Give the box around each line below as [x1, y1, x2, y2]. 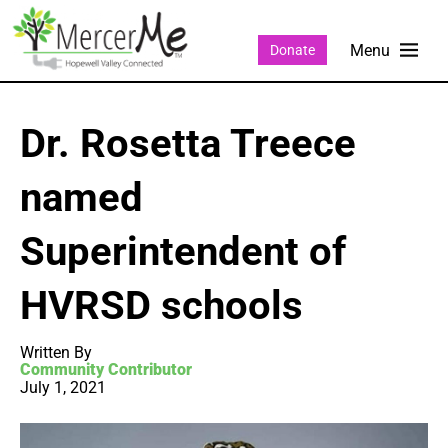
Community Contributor [20, 360, 192, 380]
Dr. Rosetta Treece [20, 120, 356, 168]
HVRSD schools [20, 282, 303, 330]
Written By [20, 343, 92, 363]
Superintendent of [20, 228, 346, 276]
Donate [269, 41, 315, 58]
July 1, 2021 [20, 378, 106, 398]
